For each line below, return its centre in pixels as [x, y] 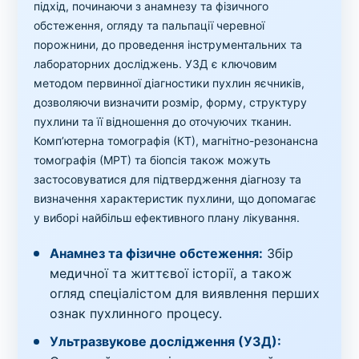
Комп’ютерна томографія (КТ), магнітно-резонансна [176, 140]
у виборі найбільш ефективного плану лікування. [167, 217]
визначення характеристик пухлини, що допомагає [175, 198]
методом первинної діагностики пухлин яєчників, [169, 83]
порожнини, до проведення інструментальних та [168, 44]
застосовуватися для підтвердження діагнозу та [168, 179]
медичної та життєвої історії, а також [171, 273]
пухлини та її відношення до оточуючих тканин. [163, 121]
